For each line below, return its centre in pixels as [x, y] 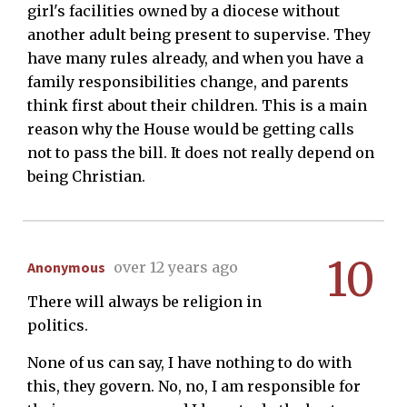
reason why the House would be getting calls [191, 129]
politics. [58, 325]
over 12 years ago [176, 267]
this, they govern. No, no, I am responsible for [194, 386]
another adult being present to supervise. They [199, 34]
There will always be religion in [144, 301]
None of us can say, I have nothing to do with [189, 362]
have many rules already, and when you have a [195, 58]
